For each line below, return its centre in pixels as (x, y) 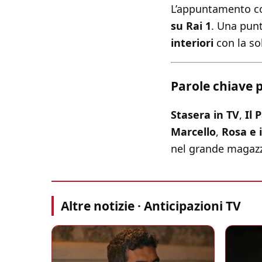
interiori (192, 43)
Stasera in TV (205, 115)
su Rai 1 (191, 26)
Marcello (193, 132)
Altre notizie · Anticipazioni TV (151, 206)
